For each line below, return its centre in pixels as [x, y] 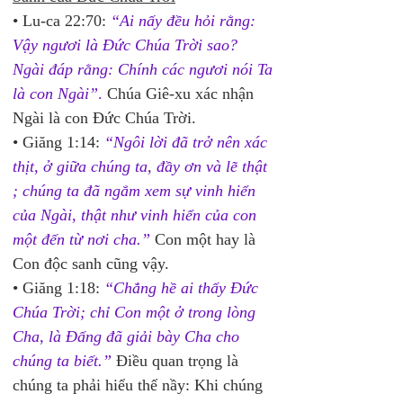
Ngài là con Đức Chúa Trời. [107, 118]
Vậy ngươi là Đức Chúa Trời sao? [127, 45]
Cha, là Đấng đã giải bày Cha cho [128, 336]
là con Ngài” [55, 94]
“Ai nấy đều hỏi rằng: [185, 21]
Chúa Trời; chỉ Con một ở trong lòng [136, 312]
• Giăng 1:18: [58, 288]
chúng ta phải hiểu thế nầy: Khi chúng [140, 385]
